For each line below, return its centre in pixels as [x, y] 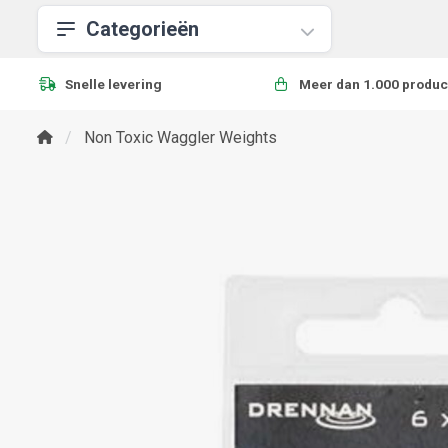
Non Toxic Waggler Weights [180, 137]
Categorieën [142, 29]
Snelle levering [113, 84]
